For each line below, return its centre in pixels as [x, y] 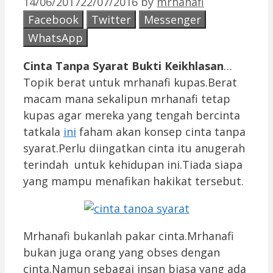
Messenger [172, 19]
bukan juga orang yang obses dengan [122, 252]
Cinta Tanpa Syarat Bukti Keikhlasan [123, 66]
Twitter [111, 19]
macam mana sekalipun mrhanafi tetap [127, 98]
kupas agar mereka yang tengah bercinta [132, 115]
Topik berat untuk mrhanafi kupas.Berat [130, 82]
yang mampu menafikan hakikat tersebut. [133, 181]
